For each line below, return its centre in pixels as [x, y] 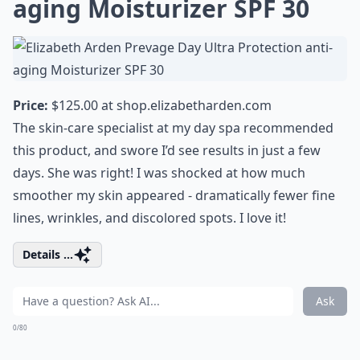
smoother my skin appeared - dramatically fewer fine [174, 195]
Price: [31, 105]
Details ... [48, 254]
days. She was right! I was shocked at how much [159, 173]
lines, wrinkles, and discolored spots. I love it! [149, 218]
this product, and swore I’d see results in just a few [167, 150]
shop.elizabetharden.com [194, 105]
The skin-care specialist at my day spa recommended [173, 128]
